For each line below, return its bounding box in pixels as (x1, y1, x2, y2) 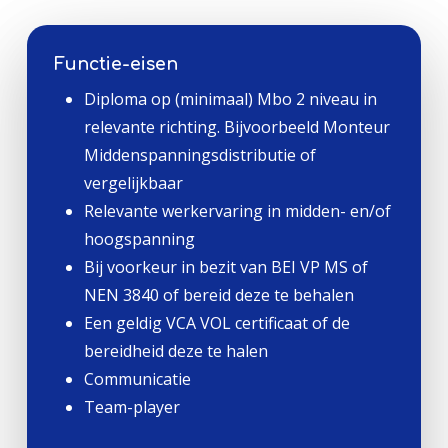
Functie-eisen (53, 53, 178, 74)
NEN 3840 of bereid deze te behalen (83, 283, 354, 306)
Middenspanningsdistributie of (83, 143, 316, 166)
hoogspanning (83, 227, 195, 250)
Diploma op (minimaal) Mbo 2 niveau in (83, 87, 377, 110)
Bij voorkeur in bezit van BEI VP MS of (83, 255, 368, 278)
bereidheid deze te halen (83, 339, 268, 362)
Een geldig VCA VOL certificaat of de (83, 311, 350, 334)
